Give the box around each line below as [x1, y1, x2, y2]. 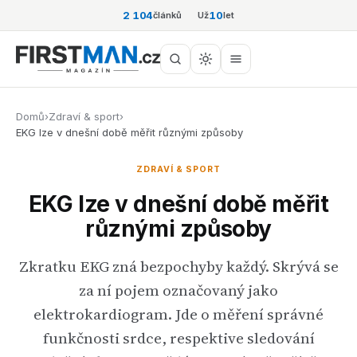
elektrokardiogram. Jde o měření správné [33, 304, 324, 324]
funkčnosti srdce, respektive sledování [42, 328, 315, 348]
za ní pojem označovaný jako [79, 280, 278, 300]
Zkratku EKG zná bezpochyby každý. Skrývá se [18, 256, 339, 277]
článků [153, 9, 182, 21]
